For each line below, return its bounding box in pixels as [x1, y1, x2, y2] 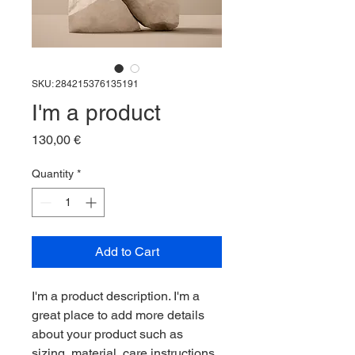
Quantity [32, 167, 74, 180]
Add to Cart [94, 244, 159, 259]
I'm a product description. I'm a [32, 288, 200, 303]
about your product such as [32, 326, 183, 342]
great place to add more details [32, 307, 204, 323]
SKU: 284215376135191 [32, 78, 139, 90]
